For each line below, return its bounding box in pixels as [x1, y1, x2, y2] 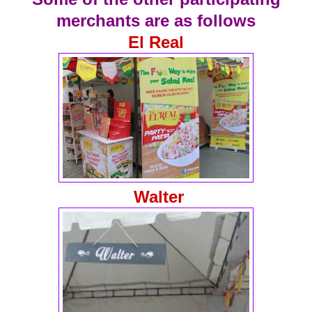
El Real [128, 33, 184, 52]
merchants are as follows [56, 11, 256, 31]
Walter [133, 187, 184, 207]
